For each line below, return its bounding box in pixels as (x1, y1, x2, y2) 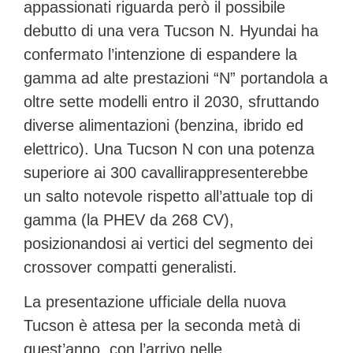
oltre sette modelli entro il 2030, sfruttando (24, 92, 319, 110)
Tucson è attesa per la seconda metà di (24, 317, 300, 334)
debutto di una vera (24, 21, 164, 39)
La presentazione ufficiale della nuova (24, 293, 286, 310)
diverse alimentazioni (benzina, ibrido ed (24, 116, 303, 134)
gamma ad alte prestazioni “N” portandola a (24, 69, 328, 87)
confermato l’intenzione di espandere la (24, 45, 297, 63)
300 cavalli (110, 163, 184, 181)
